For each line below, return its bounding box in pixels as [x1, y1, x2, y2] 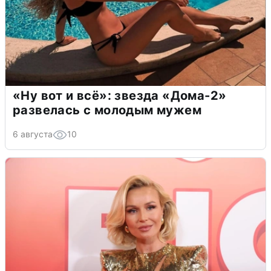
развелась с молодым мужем [13, 103, 201, 118]
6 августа [13, 129, 53, 140]
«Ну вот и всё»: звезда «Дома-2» [13, 88, 227, 103]
